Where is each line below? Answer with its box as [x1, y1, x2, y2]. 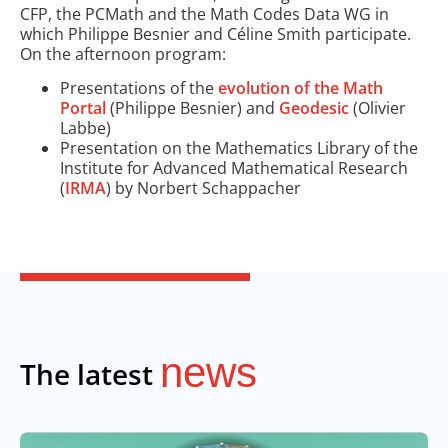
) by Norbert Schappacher [106, 177, 301, 200]
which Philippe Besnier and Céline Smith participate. [20, 22, 411, 45]
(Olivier [349, 97, 406, 120]
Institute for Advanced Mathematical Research [60, 157, 408, 180]
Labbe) [60, 117, 111, 140]
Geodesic [279, 97, 349, 120]
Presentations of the [60, 77, 214, 100]
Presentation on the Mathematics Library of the [60, 137, 418, 160]
